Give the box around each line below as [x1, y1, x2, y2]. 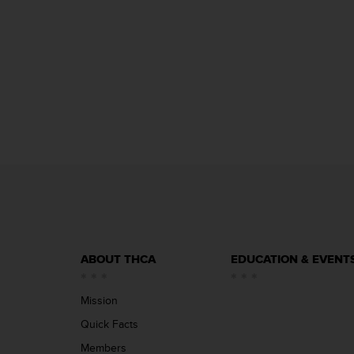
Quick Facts [81, 318, 138, 331]
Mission [81, 294, 118, 307]
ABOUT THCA [81, 252, 156, 267]
